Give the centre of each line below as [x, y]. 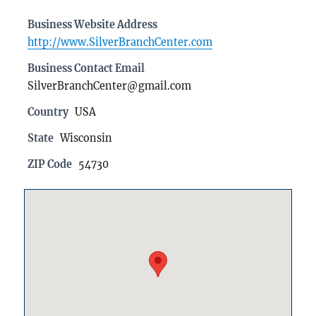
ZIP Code [50, 165]
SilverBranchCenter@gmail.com [110, 86]
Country [48, 113]
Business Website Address [93, 25]
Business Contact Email [86, 69]
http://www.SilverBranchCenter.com [120, 43]
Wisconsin [86, 139]
